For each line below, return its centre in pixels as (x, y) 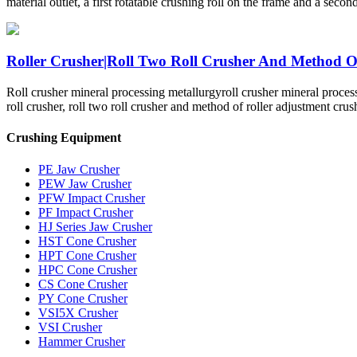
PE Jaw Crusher (79, 169)
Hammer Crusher (82, 341)
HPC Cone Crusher (88, 269)
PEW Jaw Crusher (85, 183)
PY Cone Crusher (83, 298)
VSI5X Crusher (78, 312)
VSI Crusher (70, 327)
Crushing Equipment (64, 138)
